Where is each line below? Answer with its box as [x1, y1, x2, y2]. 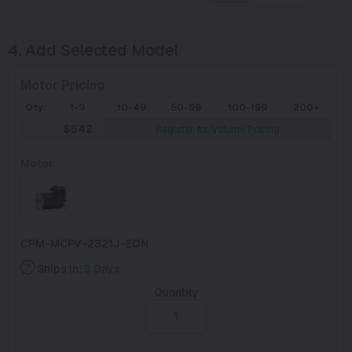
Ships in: [35, 261, 84, 276]
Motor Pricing [20, 76, 104, 93]
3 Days [84, 261, 120, 276]
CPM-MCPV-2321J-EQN [20, 236, 148, 251]
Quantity [153, 284, 199, 299]
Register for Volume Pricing [156, 123, 280, 136]
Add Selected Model [25, 39, 178, 60]
